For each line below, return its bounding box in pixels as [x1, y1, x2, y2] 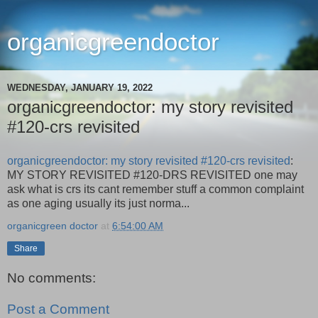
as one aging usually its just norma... [7, 197, 190, 209]
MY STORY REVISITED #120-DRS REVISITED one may [7, 168, 297, 181]
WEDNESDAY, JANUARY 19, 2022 [7, 82, 153, 93]
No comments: [7, 270, 96, 286]
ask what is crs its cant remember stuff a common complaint [7, 182, 304, 195]
